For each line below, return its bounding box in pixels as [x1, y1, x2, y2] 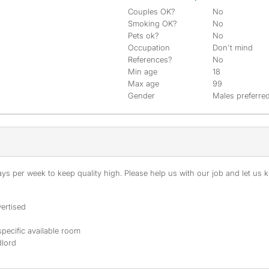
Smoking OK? [128, 19, 177, 28]
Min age [128, 67, 157, 76]
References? [128, 55, 172, 64]
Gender [128, 91, 155, 100]
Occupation [128, 43, 170, 52]
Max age [128, 79, 159, 88]
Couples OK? [128, 7, 175, 16]
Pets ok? [128, 31, 159, 40]
